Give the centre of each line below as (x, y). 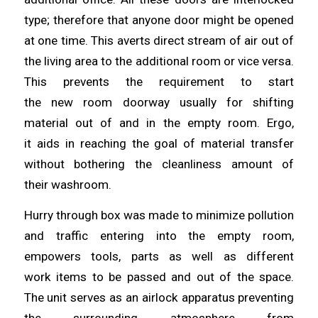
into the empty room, (225, 236)
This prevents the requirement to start (159, 81)
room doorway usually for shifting (189, 102)
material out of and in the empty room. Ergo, (159, 122)
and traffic (62, 236)
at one (42, 40)
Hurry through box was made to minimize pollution (159, 215)
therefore (80, 20)
